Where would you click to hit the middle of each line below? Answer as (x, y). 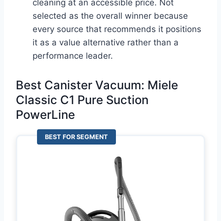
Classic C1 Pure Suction (82, 100)
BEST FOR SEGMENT (76, 137)
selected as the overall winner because (110, 16)
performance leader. (73, 55)
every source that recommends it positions (117, 29)
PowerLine (45, 115)
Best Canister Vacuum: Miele (97, 85)
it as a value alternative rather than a (106, 42)
